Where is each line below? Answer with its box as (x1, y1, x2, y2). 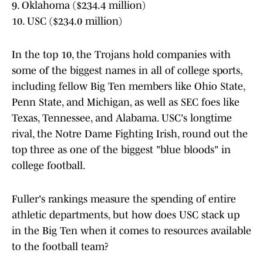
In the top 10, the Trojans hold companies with (12, 49, 231, 61)
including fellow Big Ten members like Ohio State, (12, 80, 245, 93)
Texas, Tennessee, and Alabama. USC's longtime (12, 112, 232, 124)
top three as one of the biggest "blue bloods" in (12, 144, 231, 156)
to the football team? (12, 241, 109, 253)
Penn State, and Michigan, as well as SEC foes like (12, 96, 240, 109)
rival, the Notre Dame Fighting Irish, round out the (12, 128, 248, 140)
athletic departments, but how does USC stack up (12, 209, 240, 221)
